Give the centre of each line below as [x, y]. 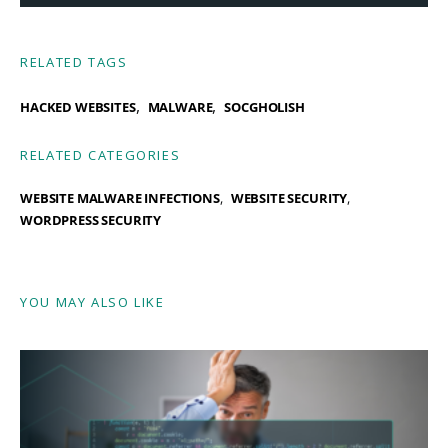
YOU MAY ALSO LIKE [92, 302]
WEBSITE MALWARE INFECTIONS [120, 198]
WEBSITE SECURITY [289, 198]
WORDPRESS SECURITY [91, 220]
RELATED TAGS [74, 62]
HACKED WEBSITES [78, 107]
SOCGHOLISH [264, 107]
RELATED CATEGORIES [100, 155]
